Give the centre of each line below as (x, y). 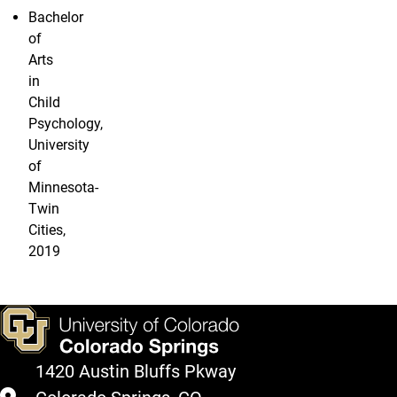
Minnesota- (63, 188)
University (59, 145)
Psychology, (66, 124)
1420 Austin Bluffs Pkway (136, 372)
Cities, (47, 230)
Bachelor (56, 18)
